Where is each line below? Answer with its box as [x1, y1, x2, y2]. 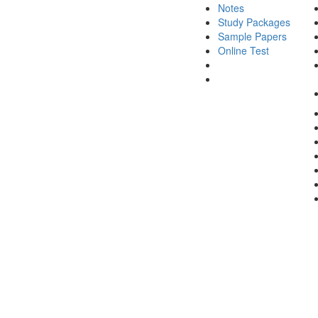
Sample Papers [218, 28, 287, 43]
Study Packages [218, 14, 290, 29]
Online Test [218, 43, 269, 57]
